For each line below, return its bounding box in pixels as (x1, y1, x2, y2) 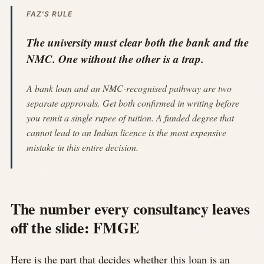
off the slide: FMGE (11, 216, 139, 239)
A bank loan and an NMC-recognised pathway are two (27, 82, 232, 95)
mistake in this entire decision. (27, 141, 138, 154)
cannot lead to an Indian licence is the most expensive (27, 126, 226, 139)
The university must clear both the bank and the (27, 34, 249, 50)
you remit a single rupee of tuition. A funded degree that (27, 111, 234, 124)
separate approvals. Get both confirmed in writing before (27, 97, 239, 110)
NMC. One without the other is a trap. (27, 50, 204, 67)
